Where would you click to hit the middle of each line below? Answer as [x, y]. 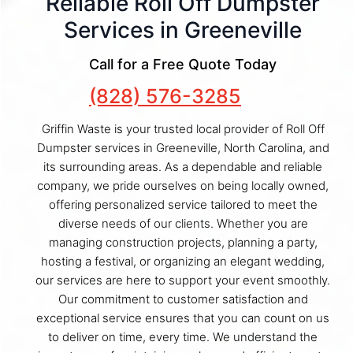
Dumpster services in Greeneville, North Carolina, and [183, 147]
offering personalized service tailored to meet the [183, 204]
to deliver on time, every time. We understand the [183, 336]
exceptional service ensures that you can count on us [183, 318]
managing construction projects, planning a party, [183, 242]
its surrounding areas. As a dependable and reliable [183, 166]
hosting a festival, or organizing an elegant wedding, [183, 261]
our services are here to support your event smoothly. [183, 280]
